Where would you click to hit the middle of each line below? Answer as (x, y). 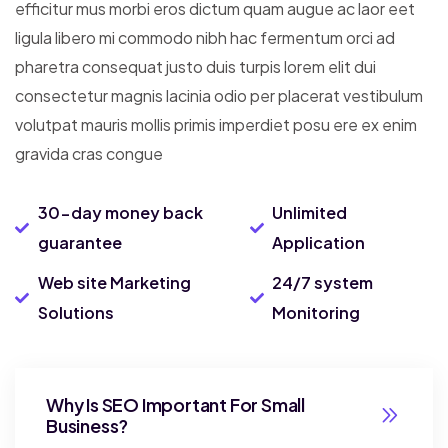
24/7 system (323, 282)
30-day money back (120, 212)
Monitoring (316, 312)
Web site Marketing (114, 282)
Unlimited (310, 212)
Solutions (75, 312)
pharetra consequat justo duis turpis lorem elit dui (195, 66)
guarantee (79, 242)
